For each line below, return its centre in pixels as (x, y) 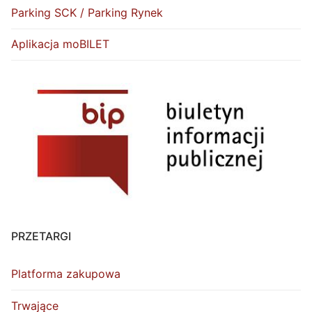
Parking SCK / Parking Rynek (87, 13)
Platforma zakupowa (66, 274)
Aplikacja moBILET (60, 44)
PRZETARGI (41, 236)
